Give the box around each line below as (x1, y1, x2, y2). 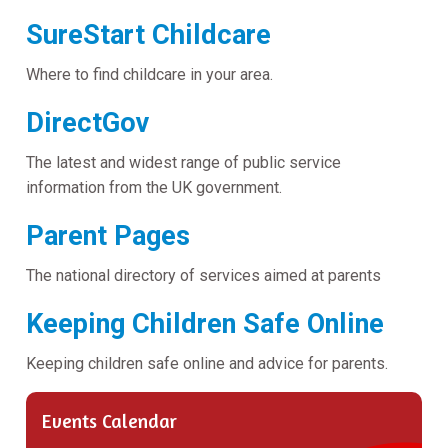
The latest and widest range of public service (26, 152, 341, 172)
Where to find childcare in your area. (26, 64, 273, 84)
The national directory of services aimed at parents (26, 265, 381, 285)
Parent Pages (26, 219, 190, 252)
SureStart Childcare (26, 18, 271, 51)
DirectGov (26, 106, 149, 139)
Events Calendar (42, 408, 177, 432)
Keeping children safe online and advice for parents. (26, 353, 388, 373)
